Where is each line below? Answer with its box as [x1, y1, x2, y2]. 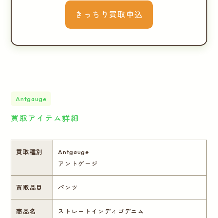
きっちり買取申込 [75, 8, 143, 20]
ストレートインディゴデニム [58, 207, 145, 216]
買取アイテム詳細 [11, 112, 79, 124]
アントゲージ [58, 160, 98, 168]
